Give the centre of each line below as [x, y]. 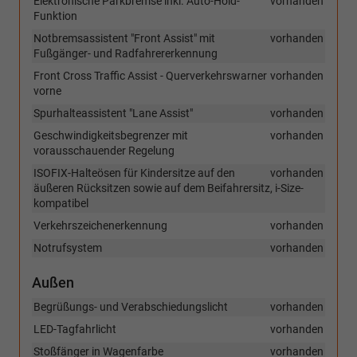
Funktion [55, 16]
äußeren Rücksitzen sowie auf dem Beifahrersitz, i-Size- [169, 188]
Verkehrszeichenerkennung [100, 226]
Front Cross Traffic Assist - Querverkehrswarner [150, 76]
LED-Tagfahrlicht [75, 330]
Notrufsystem [68, 248]
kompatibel [61, 204]
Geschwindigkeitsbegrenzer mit [111, 136]
